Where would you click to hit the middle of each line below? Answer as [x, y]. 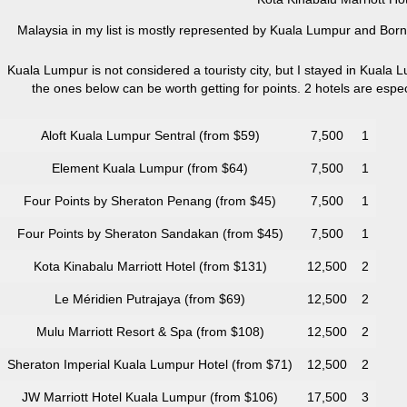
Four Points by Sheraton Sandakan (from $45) [150, 234]
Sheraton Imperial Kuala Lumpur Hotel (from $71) [150, 365]
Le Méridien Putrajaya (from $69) [150, 299]
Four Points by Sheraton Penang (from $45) [150, 201]
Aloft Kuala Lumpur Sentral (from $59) [150, 136]
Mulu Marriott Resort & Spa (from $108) [150, 332]
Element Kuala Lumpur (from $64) [150, 169]
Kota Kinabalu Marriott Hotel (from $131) [150, 267]
